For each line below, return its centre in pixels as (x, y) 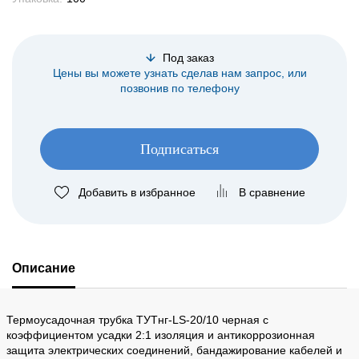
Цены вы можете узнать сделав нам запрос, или (179, 73)
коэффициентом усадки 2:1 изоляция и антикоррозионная (161, 335)
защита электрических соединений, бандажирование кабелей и (174, 350)
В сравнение (272, 192)
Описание (44, 268)
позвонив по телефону (179, 88)
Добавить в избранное (137, 192)
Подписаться (179, 149)
